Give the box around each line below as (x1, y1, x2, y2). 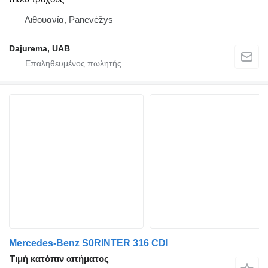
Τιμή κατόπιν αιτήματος (10, 254, 109, 264)
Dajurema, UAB (9, 44, 70, 54)
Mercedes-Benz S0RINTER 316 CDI (9, 238, 168, 249)
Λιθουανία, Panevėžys (25, 14, 113, 25)
